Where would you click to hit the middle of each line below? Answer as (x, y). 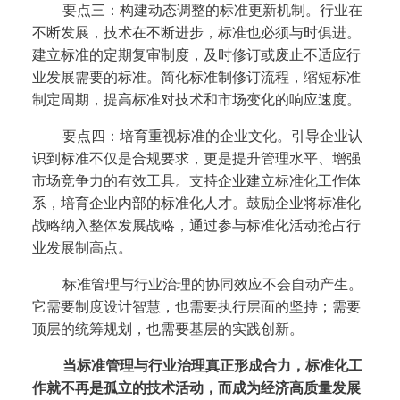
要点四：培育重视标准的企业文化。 (176, 137)
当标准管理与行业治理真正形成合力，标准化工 (212, 366)
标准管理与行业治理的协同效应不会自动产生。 (212, 285)
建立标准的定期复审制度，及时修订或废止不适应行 (196, 55)
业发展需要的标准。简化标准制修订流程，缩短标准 (196, 78)
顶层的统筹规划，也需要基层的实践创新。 (167, 329)
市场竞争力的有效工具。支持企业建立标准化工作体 (196, 181)
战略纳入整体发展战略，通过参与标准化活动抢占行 (196, 226)
